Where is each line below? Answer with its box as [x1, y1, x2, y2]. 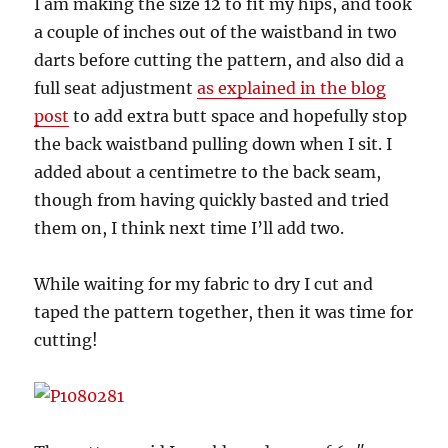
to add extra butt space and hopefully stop [69, 105, 408, 126]
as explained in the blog [197, 77, 387, 98]
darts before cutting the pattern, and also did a [34, 49, 405, 70]
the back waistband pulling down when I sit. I [34, 133, 393, 154]
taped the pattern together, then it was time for [34, 301, 414, 322]
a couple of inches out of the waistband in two [34, 21, 398, 42]
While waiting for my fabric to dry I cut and [34, 273, 374, 294]
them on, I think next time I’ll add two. [34, 217, 345, 238]
